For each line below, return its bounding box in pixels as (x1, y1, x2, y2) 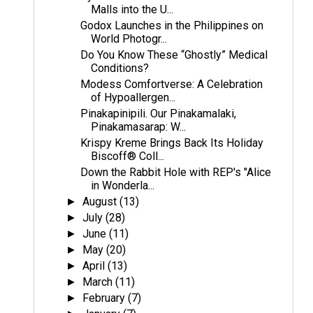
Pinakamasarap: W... (90, 119, 186, 133)
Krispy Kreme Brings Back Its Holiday (80, 136, 263, 150)
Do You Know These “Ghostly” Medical (80, 48, 268, 61)
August (82, 194, 120, 208)
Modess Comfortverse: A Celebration (80, 77, 263, 91)
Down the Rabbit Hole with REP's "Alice (80, 165, 271, 179)
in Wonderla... (90, 178, 154, 192)
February (82, 291, 129, 305)
